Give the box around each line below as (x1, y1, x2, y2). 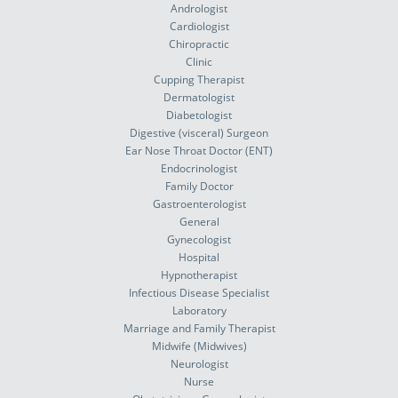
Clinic (186, 54, 212, 69)
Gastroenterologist (152, 196, 246, 211)
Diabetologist (166, 107, 232, 123)
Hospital (179, 250, 219, 265)
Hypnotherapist (161, 267, 237, 283)
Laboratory (171, 303, 227, 318)
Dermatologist (163, 90, 235, 105)
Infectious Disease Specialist (129, 285, 269, 300)
